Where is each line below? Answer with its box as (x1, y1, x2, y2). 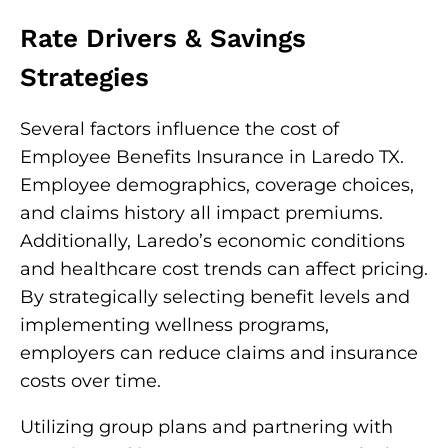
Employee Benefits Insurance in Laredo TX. (20, 146, 404, 168)
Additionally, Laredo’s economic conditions (20, 230, 405, 252)
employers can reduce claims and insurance (20, 342, 418, 364)
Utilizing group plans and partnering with (20, 416, 393, 438)
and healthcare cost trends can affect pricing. (20, 258, 428, 280)
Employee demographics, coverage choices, (20, 174, 414, 196)
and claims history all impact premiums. (20, 202, 383, 224)
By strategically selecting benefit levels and (20, 286, 410, 308)
